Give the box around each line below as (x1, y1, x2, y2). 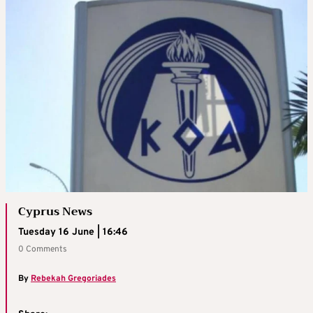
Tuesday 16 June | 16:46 (18, 226, 128, 238)
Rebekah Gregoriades (31, 272, 116, 284)
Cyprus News (18, 201, 92, 221)
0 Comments (18, 243, 67, 255)
